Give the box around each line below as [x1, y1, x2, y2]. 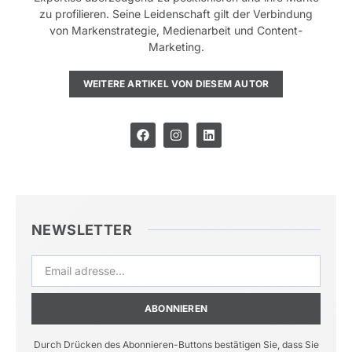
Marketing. [148, 39, 204, 53]
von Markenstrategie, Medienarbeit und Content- [49, 23, 302, 37]
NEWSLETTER [31, 221, 132, 238]
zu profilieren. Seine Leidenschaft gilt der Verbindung [39, 6, 313, 20]
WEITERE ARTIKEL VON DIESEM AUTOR [82, 77, 269, 90]
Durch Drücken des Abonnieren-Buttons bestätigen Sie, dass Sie [33, 338, 319, 350]
